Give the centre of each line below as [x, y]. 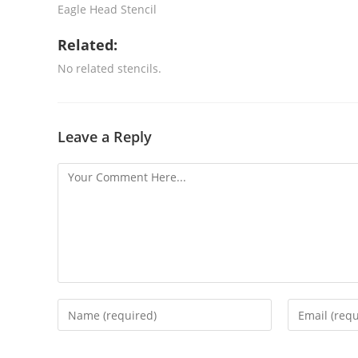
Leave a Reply [105, 137]
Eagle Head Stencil [107, 9]
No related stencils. [109, 68]
